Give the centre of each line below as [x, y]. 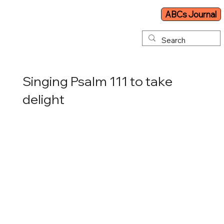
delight [43, 99]
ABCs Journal [191, 14]
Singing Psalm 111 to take [97, 81]
